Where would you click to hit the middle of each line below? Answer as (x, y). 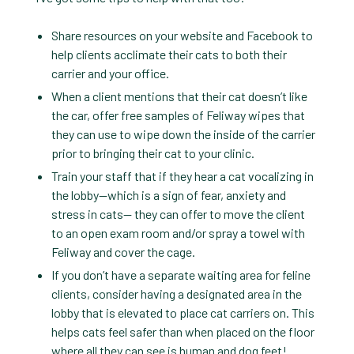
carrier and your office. (110, 73)
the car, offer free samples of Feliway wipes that (178, 115)
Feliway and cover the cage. (123, 252)
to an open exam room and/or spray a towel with (178, 233)
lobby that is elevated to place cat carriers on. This (183, 313)
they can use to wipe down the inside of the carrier (183, 134)
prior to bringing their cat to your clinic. (153, 153)
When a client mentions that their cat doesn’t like (179, 96)
